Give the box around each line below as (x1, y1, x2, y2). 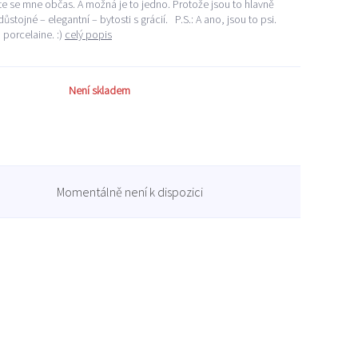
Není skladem (69, 83, 130, 97)
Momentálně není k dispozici (57, 184, 203, 200)
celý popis (65, 27, 112, 42)
